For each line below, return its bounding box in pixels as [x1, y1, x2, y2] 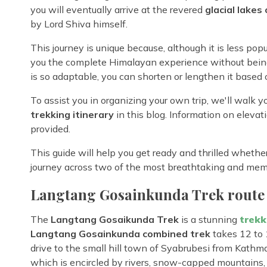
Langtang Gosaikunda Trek [48, 213, 179, 225]
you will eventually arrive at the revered [30, 3, 205, 15]
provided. [30, 122, 70, 135]
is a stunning [179, 213, 240, 225]
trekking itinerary [30, 108, 114, 120]
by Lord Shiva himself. [30, 17, 128, 30]
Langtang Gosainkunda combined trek [30, 227, 210, 240]
